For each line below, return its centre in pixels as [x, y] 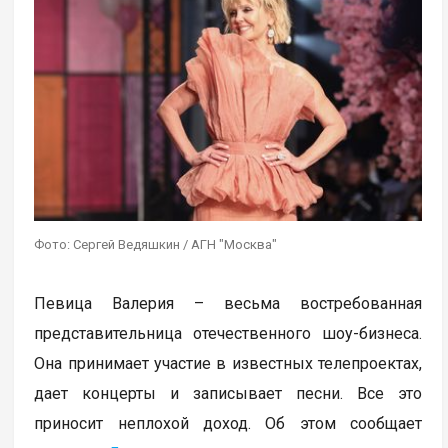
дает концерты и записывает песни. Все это [228, 393]
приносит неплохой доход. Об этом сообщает [228, 423]
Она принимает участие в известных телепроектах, [228, 363]
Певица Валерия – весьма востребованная [228, 303]
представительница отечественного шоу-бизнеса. [228, 333]
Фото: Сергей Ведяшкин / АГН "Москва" [156, 244]
